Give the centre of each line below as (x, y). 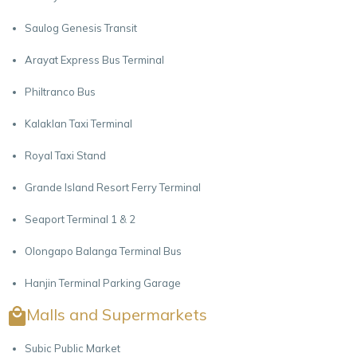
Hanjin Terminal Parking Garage (103, 282)
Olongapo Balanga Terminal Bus (104, 251)
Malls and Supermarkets (117, 314)
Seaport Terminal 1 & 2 (80, 219)
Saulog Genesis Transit (81, 27)
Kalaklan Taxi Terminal (79, 123)
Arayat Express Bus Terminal (95, 59)
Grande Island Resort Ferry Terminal (113, 187)
